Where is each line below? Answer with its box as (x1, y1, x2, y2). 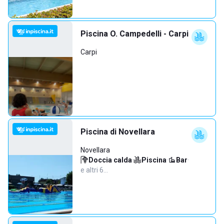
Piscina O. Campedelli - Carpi (80, 29, 188, 38)
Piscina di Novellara (80, 127, 155, 136)
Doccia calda (88, 156, 132, 164)
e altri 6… (80, 166, 108, 174)
